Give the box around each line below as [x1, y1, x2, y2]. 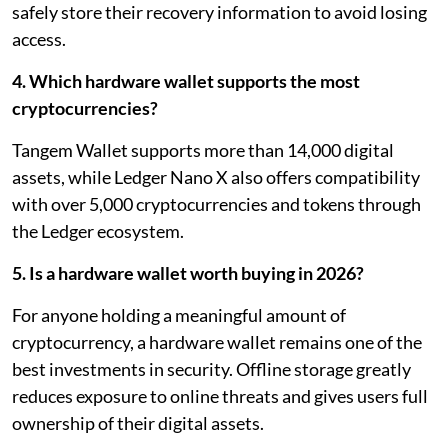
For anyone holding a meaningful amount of [12, 303, 346, 326]
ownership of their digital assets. [12, 411, 264, 434]
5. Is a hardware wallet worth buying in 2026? [12, 261, 364, 284]
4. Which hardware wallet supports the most [12, 69, 360, 92]
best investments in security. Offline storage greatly [12, 357, 411, 380]
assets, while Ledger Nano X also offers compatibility [12, 165, 420, 188]
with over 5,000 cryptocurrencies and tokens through [12, 192, 421, 215]
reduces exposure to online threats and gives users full [12, 384, 428, 407]
